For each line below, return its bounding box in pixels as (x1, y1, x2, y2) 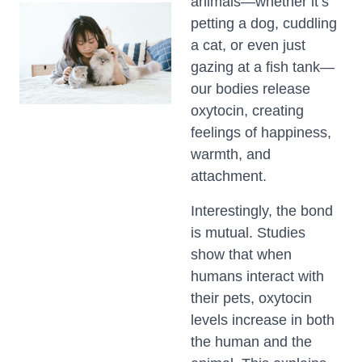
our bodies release (191, 81, 310, 97)
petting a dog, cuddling (191, 15, 337, 32)
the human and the (191, 334, 312, 350)
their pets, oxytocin (191, 290, 312, 306)
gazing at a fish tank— (191, 59, 335, 75)
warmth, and (191, 146, 271, 162)
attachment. (191, 168, 267, 184)
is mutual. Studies (191, 225, 305, 241)
